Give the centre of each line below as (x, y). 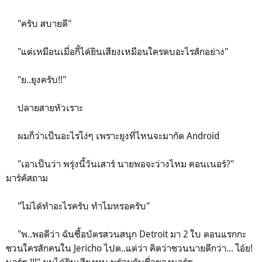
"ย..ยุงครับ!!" (36, 79)
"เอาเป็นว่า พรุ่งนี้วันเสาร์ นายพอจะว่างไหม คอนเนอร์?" (120, 163)
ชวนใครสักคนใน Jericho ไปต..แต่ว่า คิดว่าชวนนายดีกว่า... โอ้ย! (129, 248)
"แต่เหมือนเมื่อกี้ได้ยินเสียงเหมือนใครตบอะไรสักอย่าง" (117, 51)
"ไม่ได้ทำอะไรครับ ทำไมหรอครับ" (78, 206)
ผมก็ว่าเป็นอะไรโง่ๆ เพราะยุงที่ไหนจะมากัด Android (113, 135)
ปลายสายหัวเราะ (44, 107)
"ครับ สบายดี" (39, 23)
